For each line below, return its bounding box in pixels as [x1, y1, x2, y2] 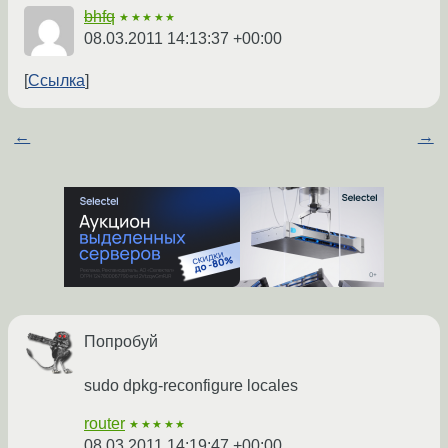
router [84, 415, 125, 433]
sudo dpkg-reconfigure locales [84, 377, 298, 395]
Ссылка [28, 72, 85, 90]
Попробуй [84, 333, 158, 351]
